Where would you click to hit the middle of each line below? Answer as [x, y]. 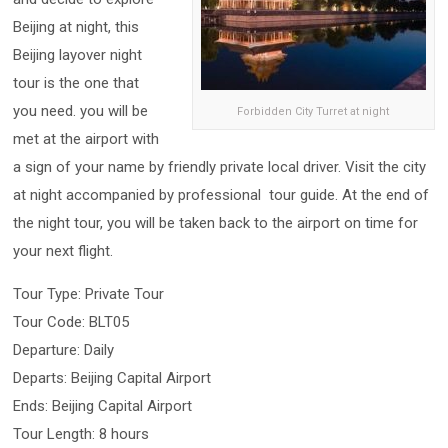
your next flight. [63, 251]
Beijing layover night [78, 55]
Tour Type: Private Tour [89, 294]
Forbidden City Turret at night [313, 111]
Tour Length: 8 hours [81, 434]
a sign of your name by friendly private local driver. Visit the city [220, 167]
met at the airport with [86, 139]
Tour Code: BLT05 [71, 322]
